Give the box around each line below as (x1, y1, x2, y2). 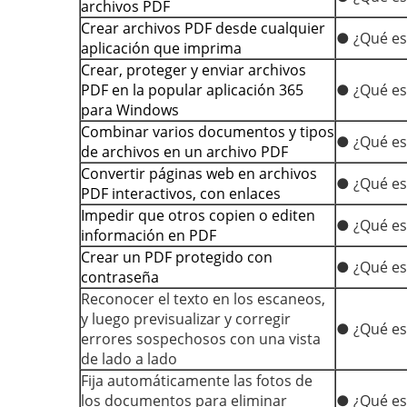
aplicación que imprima (81, 38, 242, 58)
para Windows (81, 100, 179, 120)
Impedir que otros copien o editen (81, 205, 315, 225)
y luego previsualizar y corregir (81, 309, 291, 329)
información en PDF (81, 225, 216, 245)
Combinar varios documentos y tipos (81, 122, 334, 142)
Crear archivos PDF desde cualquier (81, 18, 325, 38)
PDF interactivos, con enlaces (81, 184, 281, 203)
